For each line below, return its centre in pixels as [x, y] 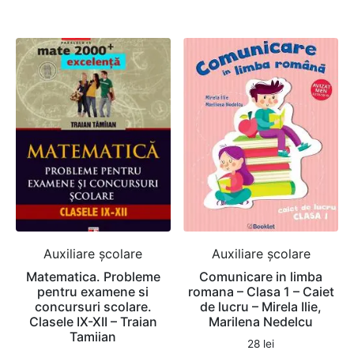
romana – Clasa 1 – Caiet [261, 291]
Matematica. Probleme [93, 276]
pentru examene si [93, 291]
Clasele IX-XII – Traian [93, 321]
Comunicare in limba [261, 276]
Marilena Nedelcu [261, 321]
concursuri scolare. [93, 306]
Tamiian [93, 336]
